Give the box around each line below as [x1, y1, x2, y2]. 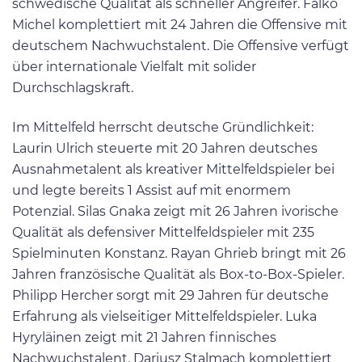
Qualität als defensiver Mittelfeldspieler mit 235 [12, 225, 314, 241]
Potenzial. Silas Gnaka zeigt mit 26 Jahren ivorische [12, 204, 339, 220]
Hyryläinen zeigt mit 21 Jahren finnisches [12, 330, 276, 346]
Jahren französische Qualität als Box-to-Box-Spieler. [12, 267, 344, 283]
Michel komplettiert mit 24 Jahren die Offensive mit [12, 17, 347, 33]
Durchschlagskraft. [12, 80, 133, 96]
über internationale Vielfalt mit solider [12, 59, 256, 75]
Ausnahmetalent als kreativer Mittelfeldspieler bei [12, 162, 335, 178]
